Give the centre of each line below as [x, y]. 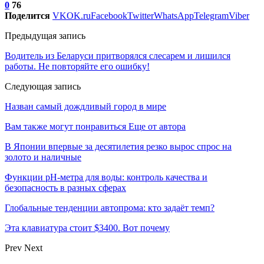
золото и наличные [43, 157]
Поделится [27, 15]
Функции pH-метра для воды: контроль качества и [106, 177]
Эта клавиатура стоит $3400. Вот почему [87, 227]
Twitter [141, 15]
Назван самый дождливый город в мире [85, 106]
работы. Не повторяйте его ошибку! [77, 66]
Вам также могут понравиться [65, 126]
